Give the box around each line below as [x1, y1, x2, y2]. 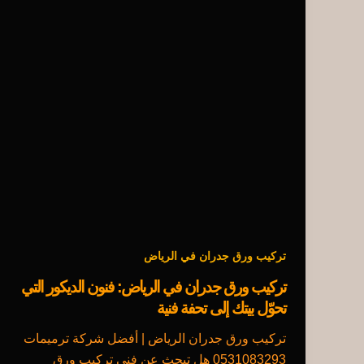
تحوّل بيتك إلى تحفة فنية [157, 299, 286, 318]
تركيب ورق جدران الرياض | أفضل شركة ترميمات [24, 331, 286, 346]
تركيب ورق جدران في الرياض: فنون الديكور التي [21, 278, 286, 297]
